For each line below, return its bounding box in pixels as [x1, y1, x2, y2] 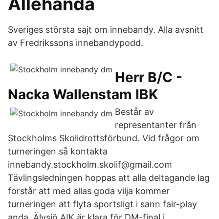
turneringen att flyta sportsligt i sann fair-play [8, 199, 197, 209]
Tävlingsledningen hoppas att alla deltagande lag [8, 173, 210, 183]
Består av [115, 107, 154, 117]
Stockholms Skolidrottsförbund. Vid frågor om [8, 133, 199, 143]
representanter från [115, 120, 197, 130]
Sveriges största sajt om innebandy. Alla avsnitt [8, 24, 203, 35]
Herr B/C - [115, 69, 182, 86]
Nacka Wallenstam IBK [8, 86, 158, 103]
